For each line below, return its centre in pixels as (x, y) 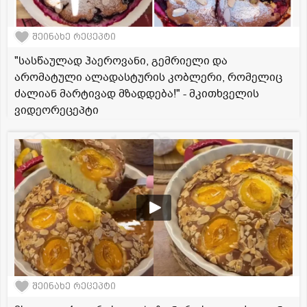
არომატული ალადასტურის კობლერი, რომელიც (148, 77)
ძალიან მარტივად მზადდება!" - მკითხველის (137, 94)
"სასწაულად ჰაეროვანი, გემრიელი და (121, 61)
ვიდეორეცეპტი (57, 110)
